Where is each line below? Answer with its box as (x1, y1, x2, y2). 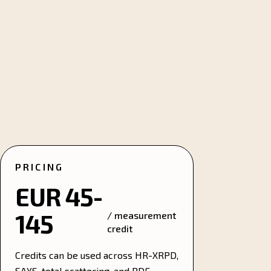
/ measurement (106, 209, 176, 221)
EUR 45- (15, 182, 102, 211)
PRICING (15, 161, 64, 172)
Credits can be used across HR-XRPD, (15, 249, 178, 261)
